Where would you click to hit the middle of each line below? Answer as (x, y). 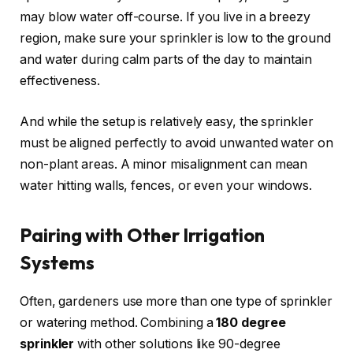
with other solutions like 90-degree (177, 344)
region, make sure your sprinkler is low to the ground (175, 39)
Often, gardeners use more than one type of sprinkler (176, 301)
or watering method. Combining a (118, 322)
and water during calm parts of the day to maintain (166, 60)
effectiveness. (60, 81)
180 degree (251, 322)
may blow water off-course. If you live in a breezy (165, 17)
